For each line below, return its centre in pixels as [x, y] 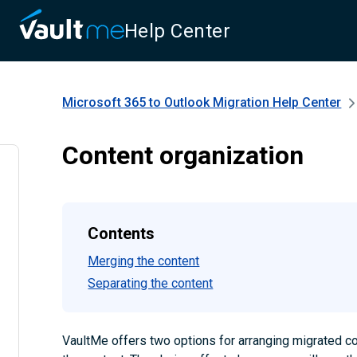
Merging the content [144, 261]
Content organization [183, 156]
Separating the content [151, 283]
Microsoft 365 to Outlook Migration [166, 102]
